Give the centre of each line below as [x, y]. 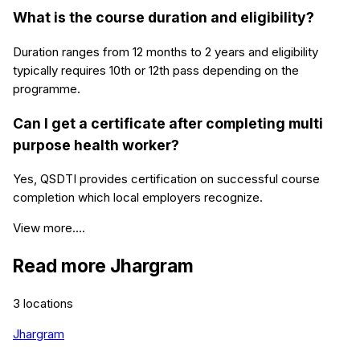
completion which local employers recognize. [138, 198]
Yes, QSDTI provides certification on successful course [166, 179]
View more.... [49, 228]
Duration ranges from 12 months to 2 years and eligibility [166, 51]
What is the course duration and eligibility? [164, 18]
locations [47, 304]
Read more [61, 265]
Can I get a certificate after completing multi [168, 123]
